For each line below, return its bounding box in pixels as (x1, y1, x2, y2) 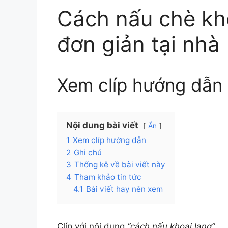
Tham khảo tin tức (74, 172, 141, 182)
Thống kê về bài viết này (74, 160, 165, 169)
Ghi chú (74, 148, 102, 157)
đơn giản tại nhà (57, 31, 220, 57)
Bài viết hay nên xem (86, 184, 163, 194)
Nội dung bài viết (66, 120, 138, 130)
